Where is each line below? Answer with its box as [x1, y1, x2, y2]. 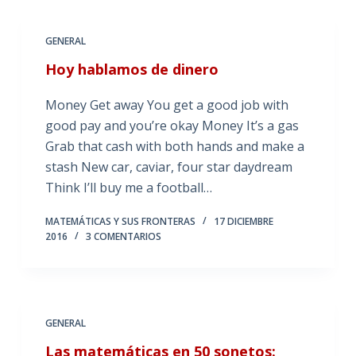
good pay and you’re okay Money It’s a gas [44, 117, 299, 134]
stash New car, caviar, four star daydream [44, 158, 292, 176]
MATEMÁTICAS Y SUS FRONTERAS [44, 215, 195, 228]
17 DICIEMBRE [213, 215, 273, 228]
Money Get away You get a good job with [44, 96, 288, 114]
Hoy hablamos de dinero [44, 60, 219, 79]
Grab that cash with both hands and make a [44, 137, 304, 155]
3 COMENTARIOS [85, 230, 161, 243]
